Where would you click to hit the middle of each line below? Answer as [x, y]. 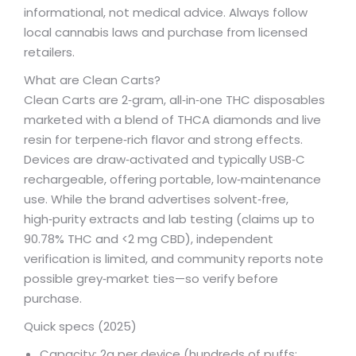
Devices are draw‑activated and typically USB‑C [164, 159]
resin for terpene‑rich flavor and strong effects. [163, 139]
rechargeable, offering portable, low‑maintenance [172, 179]
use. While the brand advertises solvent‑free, [156, 199]
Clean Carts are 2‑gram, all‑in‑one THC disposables [174, 100]
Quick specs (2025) [80, 326]
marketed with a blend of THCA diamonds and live [172, 120]
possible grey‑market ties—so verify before [151, 279]
